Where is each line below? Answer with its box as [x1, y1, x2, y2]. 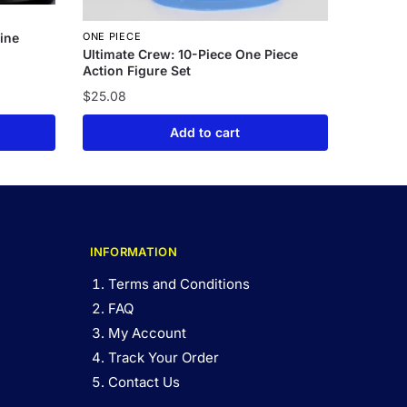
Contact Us [107, 373, 180, 392]
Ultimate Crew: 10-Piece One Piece [82, 46, 298, 63]
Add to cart [170, 124, 241, 141]
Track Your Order [107, 349, 219, 367]
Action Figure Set [82, 63, 191, 79]
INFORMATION [89, 244, 177, 260]
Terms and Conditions [107, 275, 250, 293]
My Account [107, 324, 186, 342]
